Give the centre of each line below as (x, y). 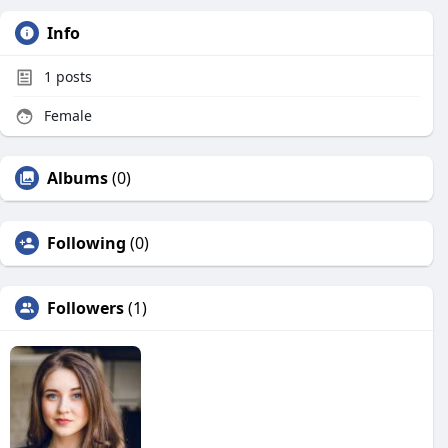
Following (86, 243)
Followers (85, 308)
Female (66, 115)
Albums (77, 178)
